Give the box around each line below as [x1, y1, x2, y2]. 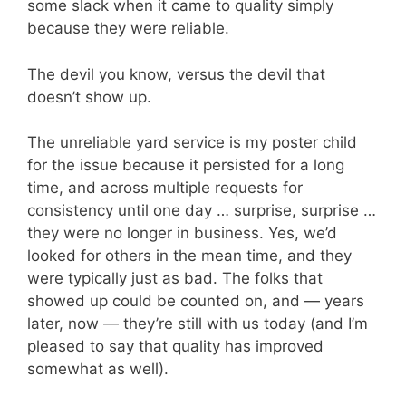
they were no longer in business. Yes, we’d [27, 224, 337, 242]
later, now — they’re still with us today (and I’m [27, 314, 368, 333]
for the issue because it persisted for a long [27, 156, 344, 174]
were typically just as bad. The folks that [27, 269, 323, 287]
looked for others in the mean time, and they [27, 246, 352, 265]
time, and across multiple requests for [27, 179, 303, 197]
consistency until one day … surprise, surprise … [27, 201, 376, 219]
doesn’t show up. [27, 87, 151, 106]
